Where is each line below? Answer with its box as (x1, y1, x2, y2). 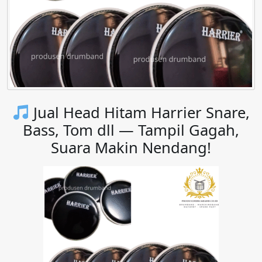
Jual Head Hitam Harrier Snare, (29, 102, 250, 123)
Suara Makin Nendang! (51, 137, 211, 158)
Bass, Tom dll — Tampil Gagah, (23, 120, 239, 141)
